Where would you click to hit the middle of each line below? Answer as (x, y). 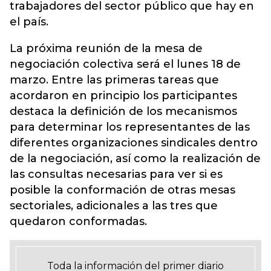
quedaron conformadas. (78, 221)
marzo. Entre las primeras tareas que (114, 80)
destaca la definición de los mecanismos (123, 111)
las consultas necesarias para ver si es (116, 174)
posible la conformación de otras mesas (122, 190)
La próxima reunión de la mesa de (106, 48)
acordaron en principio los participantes (123, 96)
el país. (29, 22)
